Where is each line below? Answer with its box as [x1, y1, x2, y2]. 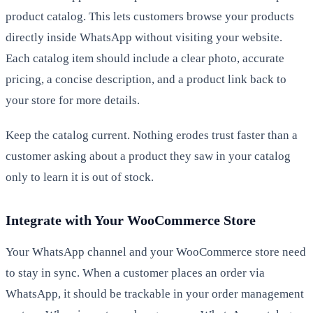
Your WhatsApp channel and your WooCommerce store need [6, 245, 306, 259]
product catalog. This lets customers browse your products [6, 9, 294, 23]
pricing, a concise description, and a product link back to [6, 72, 286, 86]
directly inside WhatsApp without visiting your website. [6, 30, 282, 44]
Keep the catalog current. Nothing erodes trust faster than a [6, 128, 298, 142]
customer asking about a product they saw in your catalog [6, 149, 291, 163]
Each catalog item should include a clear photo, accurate [6, 51, 284, 65]
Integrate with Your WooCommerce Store [6, 212, 256, 228]
